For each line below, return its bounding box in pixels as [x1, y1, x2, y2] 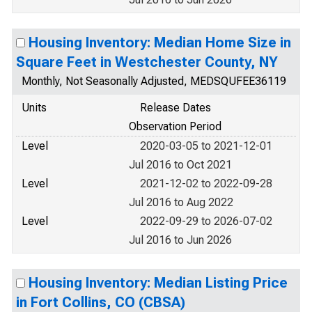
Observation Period [129, 120, 221, 133]
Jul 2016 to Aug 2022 [129, 196, 233, 209]
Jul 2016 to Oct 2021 [129, 158, 232, 171]
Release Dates [140, 101, 211, 114]
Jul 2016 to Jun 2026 [129, 233, 232, 247]
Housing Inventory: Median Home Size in [29, 34, 291, 51]
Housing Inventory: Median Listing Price [29, 274, 288, 291]
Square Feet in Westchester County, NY [16, 54, 278, 70]
